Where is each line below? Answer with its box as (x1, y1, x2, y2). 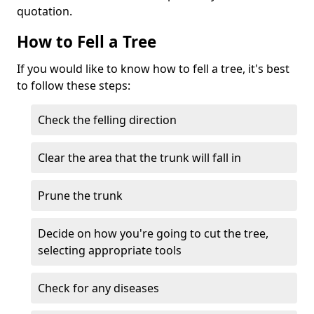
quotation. (17, 4, 72, 19)
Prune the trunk (38, 188, 123, 203)
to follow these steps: (17, 78, 130, 93)
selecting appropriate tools (38, 243, 182, 258)
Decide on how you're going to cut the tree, (38, 226, 268, 241)
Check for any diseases (38, 280, 159, 296)
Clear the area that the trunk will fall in (38, 150, 241, 165)
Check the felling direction (38, 112, 177, 128)
